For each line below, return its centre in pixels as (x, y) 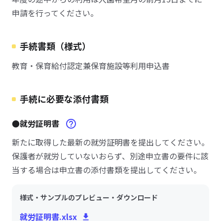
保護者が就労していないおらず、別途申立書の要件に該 (110, 156)
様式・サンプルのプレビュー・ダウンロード (89, 197)
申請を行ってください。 (55, 13)
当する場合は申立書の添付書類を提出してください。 (107, 170)
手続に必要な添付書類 (64, 99)
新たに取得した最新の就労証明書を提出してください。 (110, 142)
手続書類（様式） (55, 46)
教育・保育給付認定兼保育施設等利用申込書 (91, 66)
